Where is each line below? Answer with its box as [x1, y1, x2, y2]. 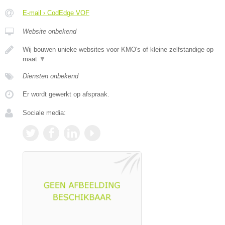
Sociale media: [23, 109, 66, 117]
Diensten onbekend [23, 72, 78, 80]
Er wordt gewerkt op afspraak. [23, 90, 109, 98]
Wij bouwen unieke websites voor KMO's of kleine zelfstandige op [23, 46, 213, 54]
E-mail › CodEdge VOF [23, 9, 89, 17]
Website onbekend [23, 28, 76, 36]
